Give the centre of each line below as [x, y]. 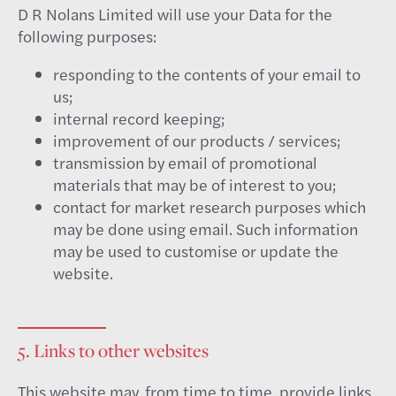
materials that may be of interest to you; [194, 184]
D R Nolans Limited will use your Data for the [175, 14]
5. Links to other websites [113, 350]
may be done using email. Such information [206, 228]
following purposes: [87, 36]
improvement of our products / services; [197, 140]
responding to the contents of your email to [207, 74]
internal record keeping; [139, 118]
